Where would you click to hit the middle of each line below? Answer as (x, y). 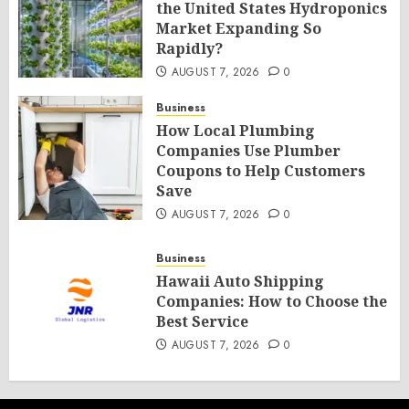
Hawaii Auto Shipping (240, 281)
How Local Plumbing (236, 131)
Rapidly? (189, 48)
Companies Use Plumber (248, 151)
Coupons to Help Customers (261, 171)
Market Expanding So (239, 28)
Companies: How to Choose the (272, 301)
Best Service (202, 321)
